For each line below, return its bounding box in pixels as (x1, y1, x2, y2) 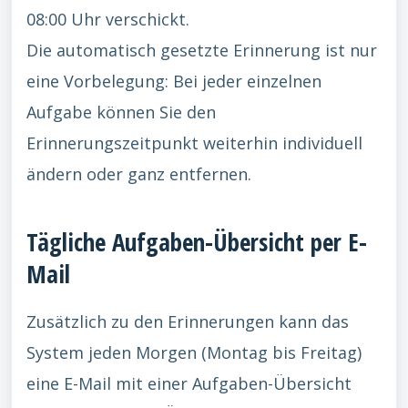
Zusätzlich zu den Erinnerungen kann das (26, 311, 349, 332)
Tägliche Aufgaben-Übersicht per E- (26, 225, 367, 259)
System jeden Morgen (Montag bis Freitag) (26, 342, 362, 363)
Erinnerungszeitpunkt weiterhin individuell (26, 132, 362, 154)
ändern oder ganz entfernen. (26, 163, 251, 185)
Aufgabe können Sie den (26, 101, 216, 123)
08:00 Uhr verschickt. (26, 8, 189, 30)
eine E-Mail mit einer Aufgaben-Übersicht (26, 372, 352, 394)
